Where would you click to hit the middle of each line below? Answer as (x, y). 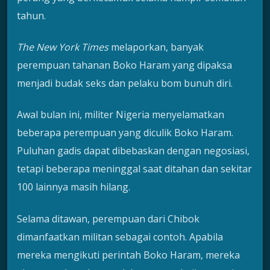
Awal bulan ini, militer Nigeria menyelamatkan (121, 115)
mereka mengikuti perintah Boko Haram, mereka (128, 255)
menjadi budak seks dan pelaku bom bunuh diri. (125, 83)
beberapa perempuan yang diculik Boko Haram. (125, 133)
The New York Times (63, 47)
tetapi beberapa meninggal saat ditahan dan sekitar (134, 169)
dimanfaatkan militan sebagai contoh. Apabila (120, 237)
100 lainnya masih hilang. (74, 187)
